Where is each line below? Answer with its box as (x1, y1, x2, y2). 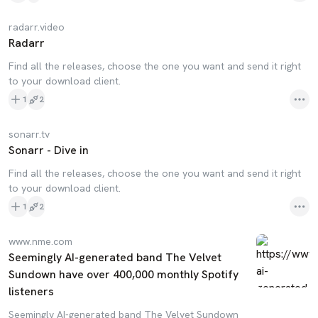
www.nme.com (9, 235, 72, 248)
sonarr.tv (9, 128, 50, 141)
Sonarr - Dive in (9, 143, 89, 158)
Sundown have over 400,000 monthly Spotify (9, 267, 238, 282)
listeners (9, 284, 54, 299)
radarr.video (9, 21, 65, 33)
